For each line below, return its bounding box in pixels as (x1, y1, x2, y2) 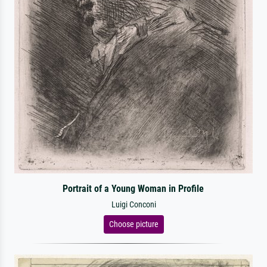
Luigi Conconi (111, 200, 156, 210)
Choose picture (108, 219, 159, 229)
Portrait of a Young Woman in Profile (63, 183, 204, 194)
